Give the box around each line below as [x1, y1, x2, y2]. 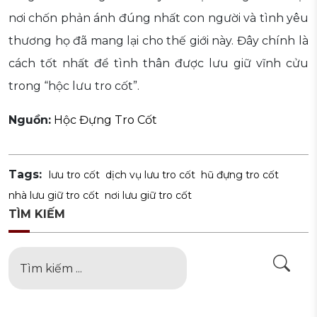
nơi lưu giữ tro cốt [105, 189, 192, 202]
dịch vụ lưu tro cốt [105, 168, 195, 182]
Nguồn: [8, 113, 51, 127]
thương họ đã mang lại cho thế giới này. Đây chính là [8, 34, 309, 48]
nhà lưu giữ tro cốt [8, 189, 99, 202]
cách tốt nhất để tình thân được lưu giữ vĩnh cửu [8, 57, 309, 71]
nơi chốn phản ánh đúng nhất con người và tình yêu [8, 11, 309, 25]
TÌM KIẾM [8, 207, 65, 221]
